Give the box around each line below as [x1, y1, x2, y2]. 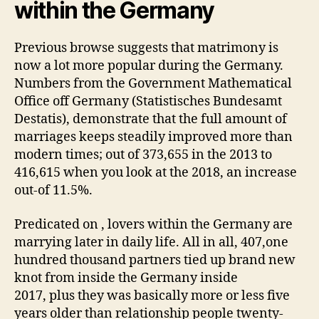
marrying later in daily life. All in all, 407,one [14, 234, 288, 251]
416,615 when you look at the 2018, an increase [14, 164, 297, 181]
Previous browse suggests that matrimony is [14, 40, 278, 56]
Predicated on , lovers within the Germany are [14, 216, 293, 233]
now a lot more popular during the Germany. [14, 58, 283, 74]
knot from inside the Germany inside [14, 269, 238, 286]
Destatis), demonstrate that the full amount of [14, 111, 287, 127]
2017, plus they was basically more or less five [14, 287, 290, 304]
